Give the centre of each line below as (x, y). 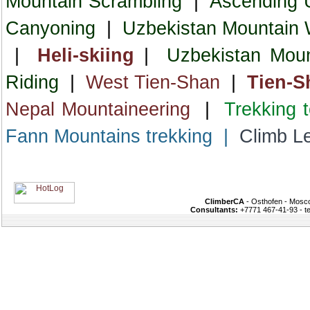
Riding (32, 82)
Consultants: (214, 210)
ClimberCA (225, 201)
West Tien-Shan (153, 82)
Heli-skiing (86, 55)
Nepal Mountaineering (98, 109)
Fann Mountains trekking (109, 136)
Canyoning (51, 28)
